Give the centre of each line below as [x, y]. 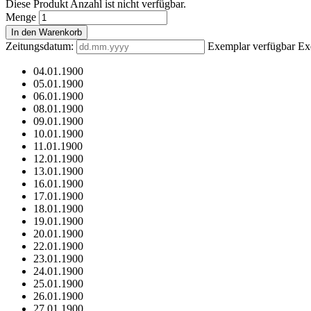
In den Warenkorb [47, 33]
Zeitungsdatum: [40, 47]
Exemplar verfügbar [251, 47]
